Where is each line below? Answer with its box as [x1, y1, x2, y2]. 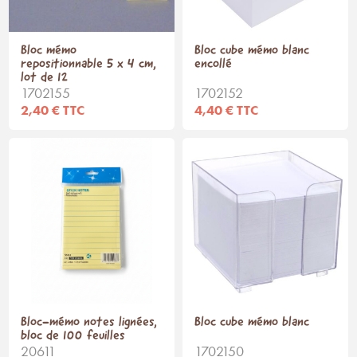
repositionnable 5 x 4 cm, [21, 57, 157, 71]
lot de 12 [21, 70, 69, 84]
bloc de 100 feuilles [21, 328, 126, 343]
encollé [194, 57, 232, 71]
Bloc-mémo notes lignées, [21, 315, 158, 329]
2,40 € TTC [21, 101, 85, 118]
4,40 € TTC [194, 101, 258, 118]
